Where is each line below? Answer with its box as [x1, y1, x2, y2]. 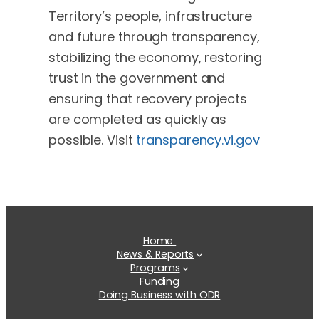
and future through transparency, [48, 28, 260, 46]
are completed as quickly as [48, 110, 227, 129]
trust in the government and [48, 69, 226, 88]
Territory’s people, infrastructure [48, 7, 252, 26]
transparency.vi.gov [132, 131, 260, 150]
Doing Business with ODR [98, 288, 221, 303]
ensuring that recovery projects [48, 90, 247, 108]
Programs [130, 261, 180, 276]
